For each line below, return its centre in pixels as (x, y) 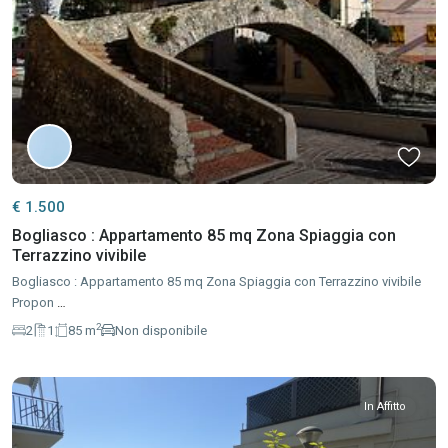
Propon (34, 303)
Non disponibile (161, 330)
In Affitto (385, 407)
